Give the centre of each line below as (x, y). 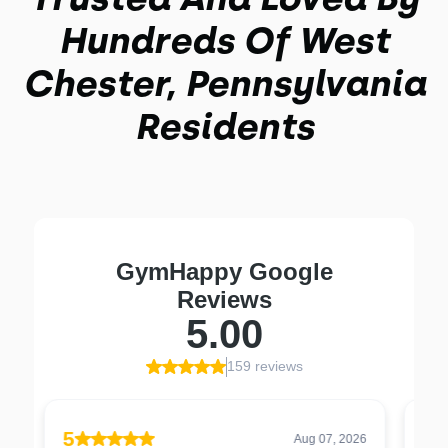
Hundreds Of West (224, 40)
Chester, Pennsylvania (224, 83)
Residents (224, 126)
